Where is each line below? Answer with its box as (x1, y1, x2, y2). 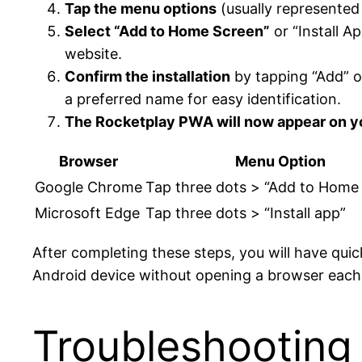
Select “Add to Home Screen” (65, 22, 270, 40)
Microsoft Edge (35, 204, 140, 221)
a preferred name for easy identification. (65, 90, 341, 107)
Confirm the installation (65, 67, 230, 85)
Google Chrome (35, 178, 142, 196)
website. (65, 44, 122, 62)
